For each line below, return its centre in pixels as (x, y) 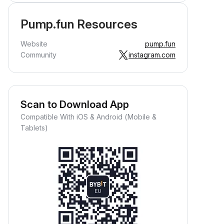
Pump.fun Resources (79, 24)
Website (34, 44)
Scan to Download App (75, 104)
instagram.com (152, 55)
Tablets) (34, 128)
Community (38, 55)
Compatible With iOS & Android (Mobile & (88, 117)
